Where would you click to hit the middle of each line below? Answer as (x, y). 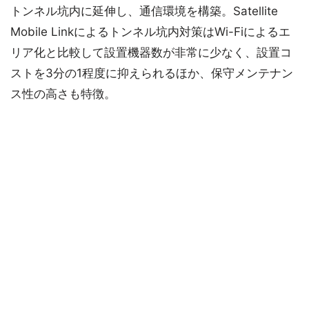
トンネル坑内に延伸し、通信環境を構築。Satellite (144, 11)
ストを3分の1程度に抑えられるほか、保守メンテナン (152, 73)
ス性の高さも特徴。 (63, 94)
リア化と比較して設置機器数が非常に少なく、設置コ (151, 53)
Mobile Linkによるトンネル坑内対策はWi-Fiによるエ (150, 32)
